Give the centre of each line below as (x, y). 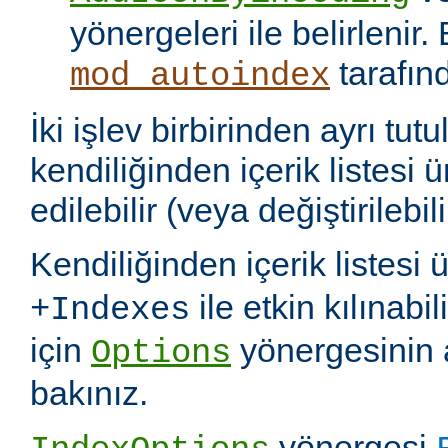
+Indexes (110, 310)
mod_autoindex (200, 76)
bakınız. (89, 393)
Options (161, 353)
